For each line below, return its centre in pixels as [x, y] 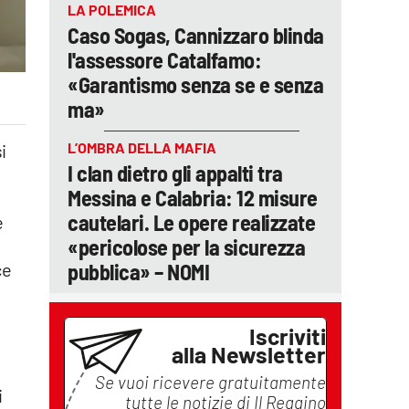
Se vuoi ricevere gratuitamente [210, 382]
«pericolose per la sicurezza [186, 247]
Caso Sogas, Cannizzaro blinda [196, 35]
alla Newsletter [249, 354]
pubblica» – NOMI [138, 272]
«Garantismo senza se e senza [195, 84]
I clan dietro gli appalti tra [175, 173]
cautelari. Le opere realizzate [191, 222]
